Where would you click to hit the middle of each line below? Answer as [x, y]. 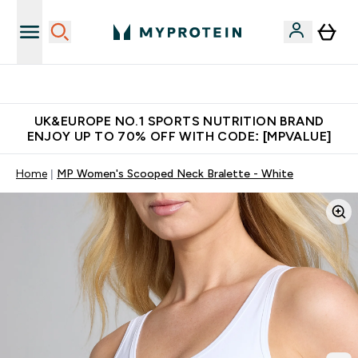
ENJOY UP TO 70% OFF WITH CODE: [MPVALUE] [179, 136]
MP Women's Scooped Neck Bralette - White [175, 173]
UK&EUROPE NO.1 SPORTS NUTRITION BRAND [179, 121]
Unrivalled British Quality [189, 84]
